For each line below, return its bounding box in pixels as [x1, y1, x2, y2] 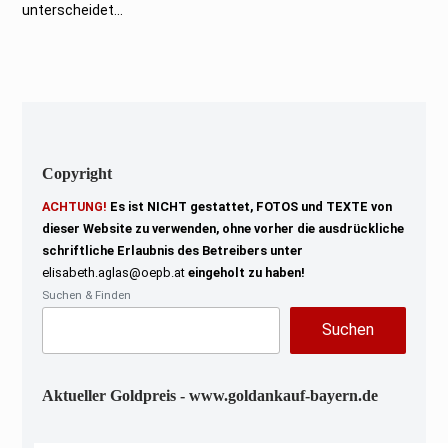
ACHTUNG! [42, 198, 108, 214]
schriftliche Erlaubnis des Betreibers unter [42, 242, 304, 258]
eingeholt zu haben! [185, 264, 306, 280]
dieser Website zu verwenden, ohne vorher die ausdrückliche [42, 220, 405, 236]
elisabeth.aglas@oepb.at [42, 264, 186, 280]
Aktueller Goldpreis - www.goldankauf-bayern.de [42, 386, 379, 404]
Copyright [42, 164, 113, 182]
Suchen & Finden [42, 289, 132, 303]
